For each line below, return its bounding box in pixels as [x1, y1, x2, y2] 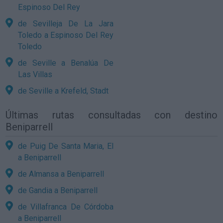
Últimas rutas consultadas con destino [5, 109, 218, 121]
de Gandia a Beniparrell [18, 185, 98, 195]
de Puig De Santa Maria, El [18, 141, 113, 151]
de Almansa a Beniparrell [18, 169, 105, 179]
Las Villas [18, 69, 53, 79]
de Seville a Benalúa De [18, 58, 113, 68]
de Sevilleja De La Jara [18, 18, 113, 28]
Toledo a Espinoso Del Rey [18, 30, 113, 40]
